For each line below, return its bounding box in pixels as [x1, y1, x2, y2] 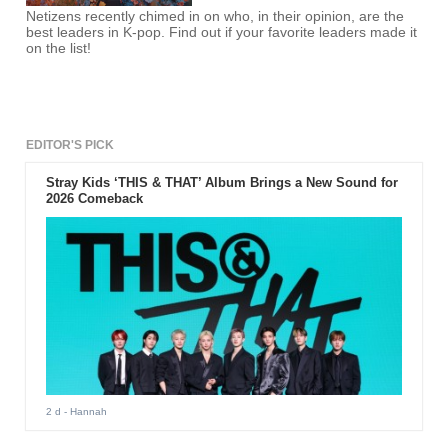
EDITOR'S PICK [26, 138, 115, 153]
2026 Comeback [45, 191, 143, 207]
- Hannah [60, 405, 107, 417]
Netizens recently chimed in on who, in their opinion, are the [26, 9, 405, 25]
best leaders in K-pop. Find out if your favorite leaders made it [26, 25, 418, 41]
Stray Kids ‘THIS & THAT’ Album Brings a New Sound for [45, 175, 398, 191]
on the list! [26, 41, 92, 57]
